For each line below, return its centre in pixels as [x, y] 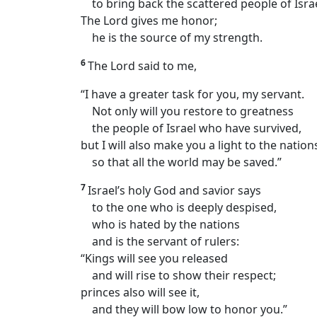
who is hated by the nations [160, 225]
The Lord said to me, [142, 66]
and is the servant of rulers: [160, 242]
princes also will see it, [140, 293]
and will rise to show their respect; [178, 276]
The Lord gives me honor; [149, 21]
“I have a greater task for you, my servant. [192, 94]
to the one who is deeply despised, [179, 208]
